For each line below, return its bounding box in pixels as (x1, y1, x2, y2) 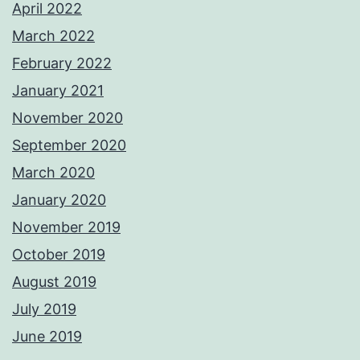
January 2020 (12, 191, 106, 209)
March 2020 (12, 164, 95, 182)
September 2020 (12, 137, 126, 154)
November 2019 (12, 219, 121, 236)
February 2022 (12, 55, 112, 72)
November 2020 (12, 109, 123, 127)
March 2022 (12, 27, 95, 45)
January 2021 (12, 82, 104, 100)
